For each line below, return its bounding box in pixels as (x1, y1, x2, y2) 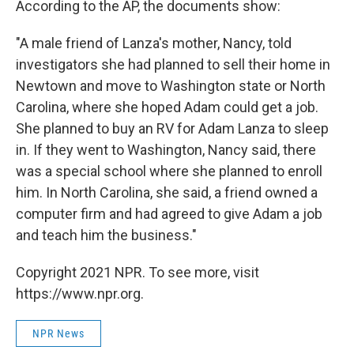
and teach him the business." (16, 227, 197, 243)
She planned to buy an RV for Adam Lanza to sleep (16, 120, 329, 137)
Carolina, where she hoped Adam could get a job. (16, 99, 318, 115)
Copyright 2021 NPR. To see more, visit (16, 264, 259, 281)
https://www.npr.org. (16, 285, 144, 302)
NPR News (32, 327, 85, 340)
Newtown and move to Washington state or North (16, 77, 326, 94)
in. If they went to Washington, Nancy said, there (16, 141, 316, 158)
